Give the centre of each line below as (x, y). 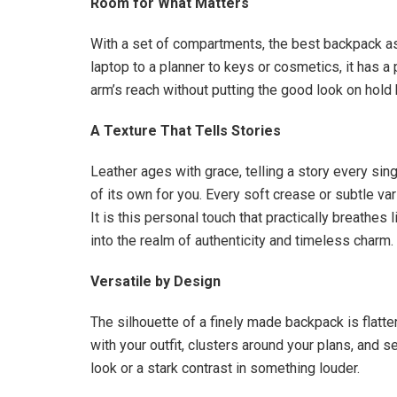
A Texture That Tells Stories (186, 131)
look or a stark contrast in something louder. (225, 369)
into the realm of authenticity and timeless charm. (242, 241)
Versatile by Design (156, 282)
